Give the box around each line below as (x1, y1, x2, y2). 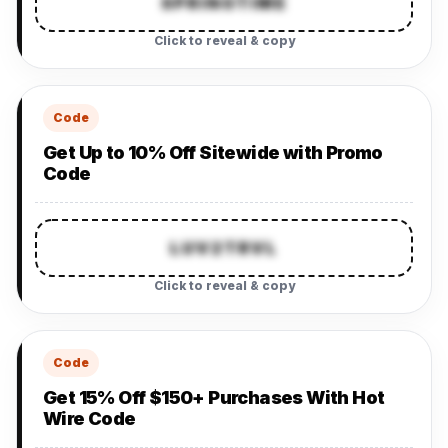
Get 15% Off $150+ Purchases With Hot (43, 387, 385, 408)
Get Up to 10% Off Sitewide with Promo (43, 142, 383, 163)
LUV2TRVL (170, 238, 278, 258)
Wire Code (43, 408, 136, 429)
